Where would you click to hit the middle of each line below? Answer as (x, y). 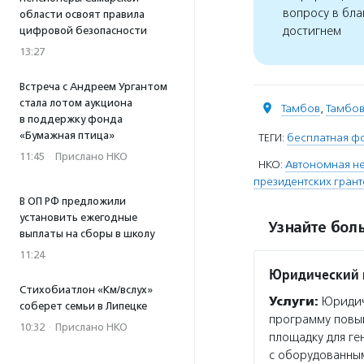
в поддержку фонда (71, 119)
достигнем (312, 31)
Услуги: (294, 301)
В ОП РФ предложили (73, 201)
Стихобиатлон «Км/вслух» (86, 290)
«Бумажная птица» (67, 135)
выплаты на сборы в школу (87, 234)
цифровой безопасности (83, 30)
